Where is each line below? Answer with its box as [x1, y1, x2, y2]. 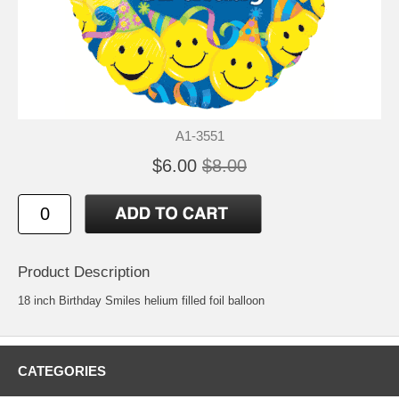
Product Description [18, 263, 150, 281]
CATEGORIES [18, 362, 106, 379]
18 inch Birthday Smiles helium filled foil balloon [18, 293, 265, 307]
